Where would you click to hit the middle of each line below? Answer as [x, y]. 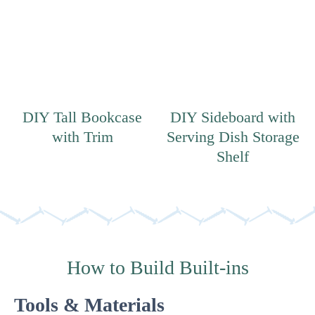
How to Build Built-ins [157, 267]
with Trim [82, 136]
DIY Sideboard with [233, 117]
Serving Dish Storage [233, 136]
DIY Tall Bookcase [82, 117]
